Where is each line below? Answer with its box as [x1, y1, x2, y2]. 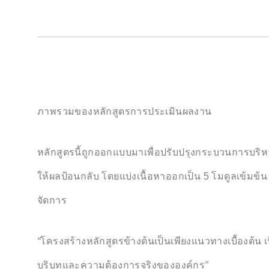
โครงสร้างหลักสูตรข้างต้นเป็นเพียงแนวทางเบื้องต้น [40, 236, 262, 246]
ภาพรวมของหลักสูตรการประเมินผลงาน [37, 106, 212, 116]
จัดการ [37, 195, 67, 205]
